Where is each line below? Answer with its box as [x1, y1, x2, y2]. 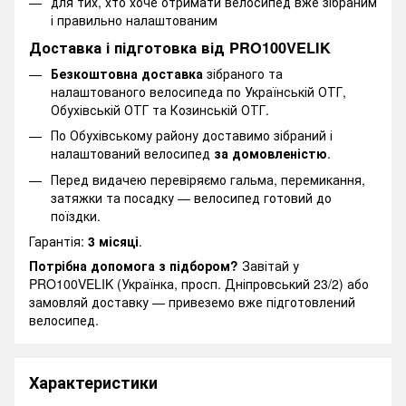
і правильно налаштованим [51, 11, 217, 30]
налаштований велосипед [51, 144, 214, 163]
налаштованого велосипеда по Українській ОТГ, [51, 82, 346, 101]
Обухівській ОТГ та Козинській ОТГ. [51, 101, 269, 120]
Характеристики [29, 371, 158, 395]
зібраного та [203, 64, 283, 83]
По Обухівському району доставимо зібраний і [51, 126, 333, 145]
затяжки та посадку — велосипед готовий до [51, 188, 332, 207]
